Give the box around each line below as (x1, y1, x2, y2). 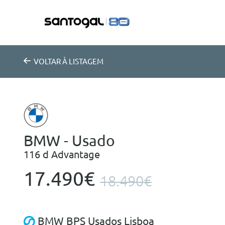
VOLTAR (34, 57, 62, 66)
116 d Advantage (24, 149, 100, 161)
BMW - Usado (24, 132, 115, 150)
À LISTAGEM (62, 57, 103, 66)
